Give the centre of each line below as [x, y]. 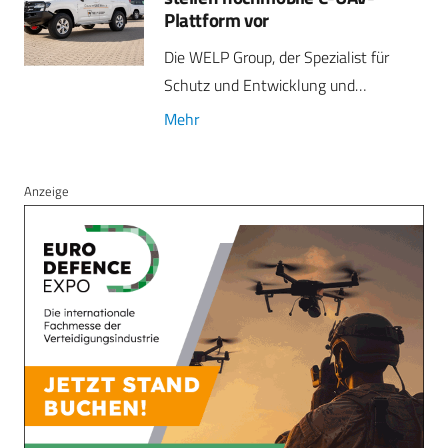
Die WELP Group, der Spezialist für [276, 56]
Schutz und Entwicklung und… [265, 84]
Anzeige [46, 190]
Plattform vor [217, 20]
